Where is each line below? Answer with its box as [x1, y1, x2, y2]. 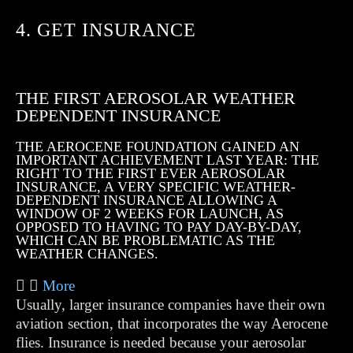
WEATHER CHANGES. [16, 246, 158, 262]
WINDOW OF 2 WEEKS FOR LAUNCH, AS [16, 206, 284, 221]
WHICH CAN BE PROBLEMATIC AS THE [16, 232, 275, 248]
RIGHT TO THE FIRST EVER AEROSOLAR [16, 165, 285, 181]
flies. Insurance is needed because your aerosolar [16, 334, 306, 351]
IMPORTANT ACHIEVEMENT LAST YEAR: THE [16, 152, 319, 168]
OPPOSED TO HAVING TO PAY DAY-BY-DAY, [16, 219, 302, 235]
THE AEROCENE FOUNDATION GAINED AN [16, 139, 299, 154]
